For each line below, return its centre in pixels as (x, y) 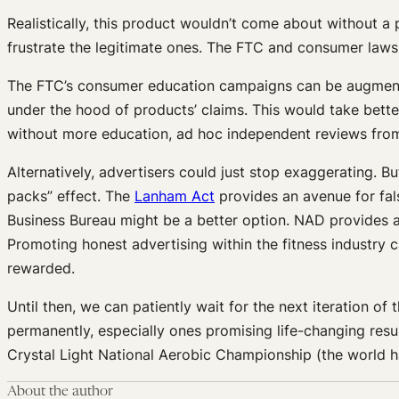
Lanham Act (175, 196)
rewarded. (41, 269)
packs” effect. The (71, 196)
